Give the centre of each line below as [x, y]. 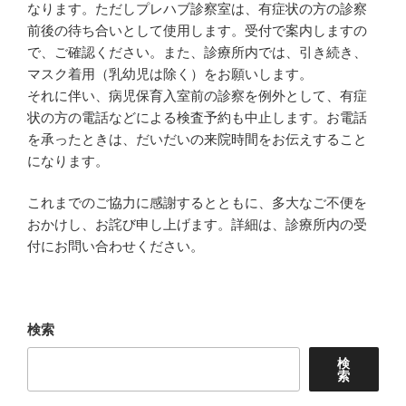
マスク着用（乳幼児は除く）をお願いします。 [170, 73]
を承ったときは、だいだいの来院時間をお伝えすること [197, 139]
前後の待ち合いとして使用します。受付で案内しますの [197, 30]
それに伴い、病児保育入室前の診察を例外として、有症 [197, 95]
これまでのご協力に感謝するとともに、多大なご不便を [197, 203]
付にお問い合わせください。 [116, 246]
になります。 [68, 160]
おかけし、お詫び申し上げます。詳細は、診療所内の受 [197, 225]
